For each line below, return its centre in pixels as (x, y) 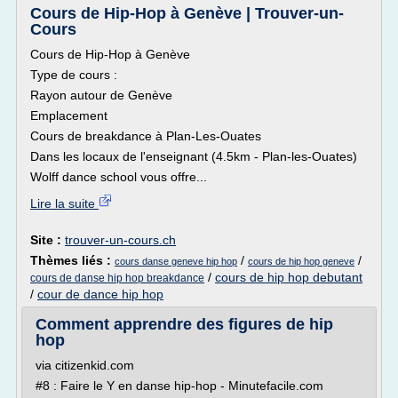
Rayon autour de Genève (101, 95)
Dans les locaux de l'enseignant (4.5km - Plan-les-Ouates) (194, 156)
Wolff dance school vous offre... (119, 177)
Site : (48, 240)
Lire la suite (64, 203)
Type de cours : (74, 75)
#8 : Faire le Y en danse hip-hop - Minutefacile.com (179, 386)
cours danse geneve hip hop (176, 261)
